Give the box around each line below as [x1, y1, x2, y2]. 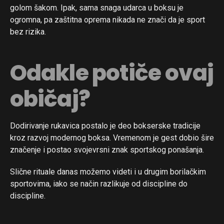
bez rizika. [10, 27, 46, 37]
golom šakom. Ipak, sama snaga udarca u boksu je [10, 3, 183, 13]
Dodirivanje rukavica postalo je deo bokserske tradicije [10, 121, 200, 131]
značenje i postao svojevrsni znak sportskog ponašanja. [10, 145, 204, 155]
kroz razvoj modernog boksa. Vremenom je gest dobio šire [10, 133, 214, 143]
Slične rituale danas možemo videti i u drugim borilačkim [10, 167, 206, 177]
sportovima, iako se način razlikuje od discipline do [10, 179, 187, 189]
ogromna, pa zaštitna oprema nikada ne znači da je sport [10, 15, 205, 25]
